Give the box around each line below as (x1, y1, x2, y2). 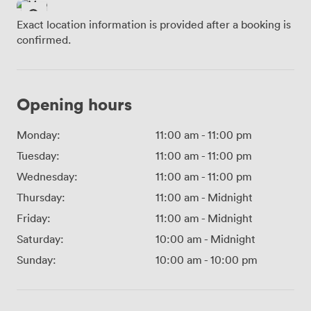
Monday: (17, 128, 60, 142)
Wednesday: (17, 169, 78, 184)
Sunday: (17, 253, 56, 267)
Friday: (17, 211, 51, 226)
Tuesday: (17, 149, 60, 163)
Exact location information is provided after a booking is (17, 17, 291, 32)
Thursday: (17, 190, 65, 205)
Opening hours (17, 93, 132, 115)
